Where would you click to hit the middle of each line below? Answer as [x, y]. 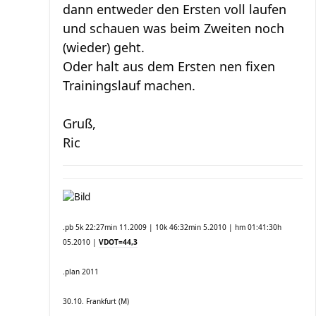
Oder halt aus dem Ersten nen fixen [169, 66]
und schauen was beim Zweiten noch [174, 28]
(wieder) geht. [104, 47]
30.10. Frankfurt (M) [96, 301]
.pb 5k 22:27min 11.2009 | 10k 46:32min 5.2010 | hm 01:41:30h [172, 227]
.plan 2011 [81, 271]
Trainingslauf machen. [129, 85]
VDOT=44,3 [118, 242]
